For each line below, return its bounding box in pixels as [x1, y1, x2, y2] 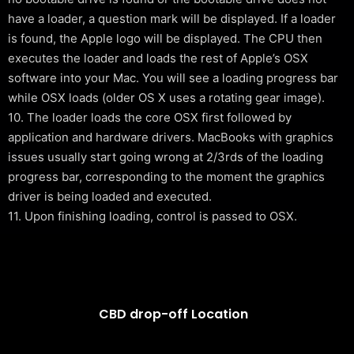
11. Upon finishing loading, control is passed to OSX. [8, 209, 297, 224]
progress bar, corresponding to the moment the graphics [8, 169, 325, 184]
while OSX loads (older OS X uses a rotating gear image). [8, 90, 325, 105]
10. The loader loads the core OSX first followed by [8, 110, 292, 125]
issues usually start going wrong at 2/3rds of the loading [8, 149, 323, 164]
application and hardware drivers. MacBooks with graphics [8, 130, 333, 145]
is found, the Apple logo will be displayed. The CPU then [8, 31, 322, 46]
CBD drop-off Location [98, 305, 248, 323]
